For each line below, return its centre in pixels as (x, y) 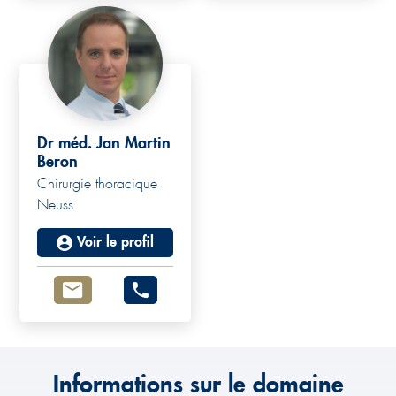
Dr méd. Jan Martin (104, 144)
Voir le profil (116, 243)
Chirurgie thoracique (98, 184)
